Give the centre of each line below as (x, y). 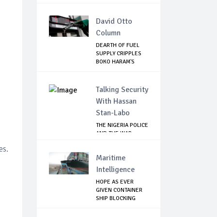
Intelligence (115, 170)
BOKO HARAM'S (115, 62)
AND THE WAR (114, 134)
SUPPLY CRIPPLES (119, 54)
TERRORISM (111, 150)
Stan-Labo (113, 113)
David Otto (114, 22)
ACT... (103, 70)
